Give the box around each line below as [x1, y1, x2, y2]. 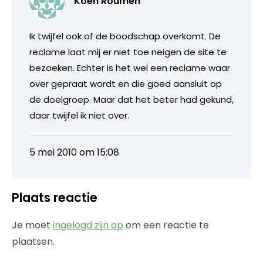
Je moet [12, 218, 53, 232]
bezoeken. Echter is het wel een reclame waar [29, 62, 230, 74]
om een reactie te [123, 218, 209, 232]
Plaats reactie [12, 189, 97, 206]
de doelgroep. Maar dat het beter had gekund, [29, 93, 234, 106]
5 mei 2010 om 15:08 [29, 146, 119, 159]
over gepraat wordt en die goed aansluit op [29, 77, 222, 90]
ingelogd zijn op [53, 218, 123, 232]
